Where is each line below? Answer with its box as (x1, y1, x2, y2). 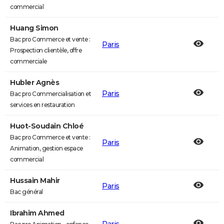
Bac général (10, 188, 43, 195)
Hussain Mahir (10, 176, 60, 185)
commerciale (10, 57, 47, 65)
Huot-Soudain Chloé (10, 121, 83, 130)
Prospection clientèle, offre (10, 46, 81, 54)
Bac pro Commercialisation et (10, 90, 91, 97)
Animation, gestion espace (10, 144, 83, 152)
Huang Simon (10, 23, 58, 32)
